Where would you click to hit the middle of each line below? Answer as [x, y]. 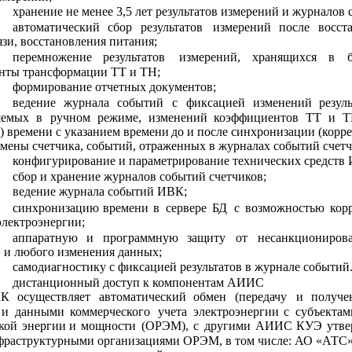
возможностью [285, 207]
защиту [207, 237]
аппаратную [45, 237]
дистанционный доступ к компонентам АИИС [138, 282]
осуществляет [53, 297]
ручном [70, 117]
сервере [186, 207]
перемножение [52, 57]
